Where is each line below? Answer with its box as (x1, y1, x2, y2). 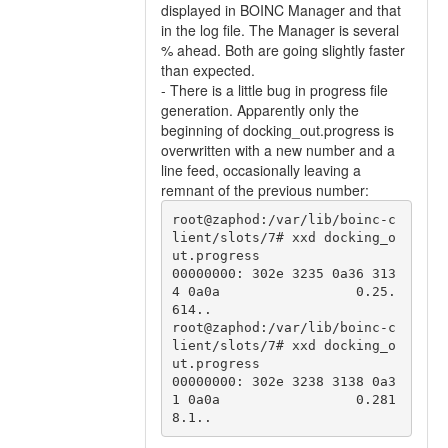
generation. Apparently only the (161, 100, 359, 120)
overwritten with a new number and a (161, 140, 395, 160)
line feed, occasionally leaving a (161, 160, 361, 180)
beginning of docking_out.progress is (161, 120, 394, 140)
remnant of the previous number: (161, 180, 369, 200)
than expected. (161, 60, 255, 80)
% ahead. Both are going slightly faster (161, 40, 405, 60)
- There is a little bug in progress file (161, 80, 388, 100)
